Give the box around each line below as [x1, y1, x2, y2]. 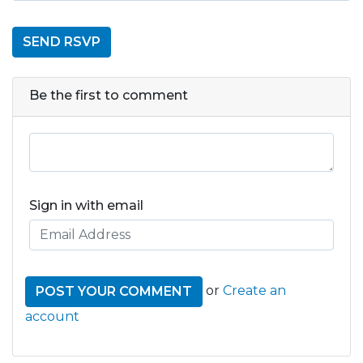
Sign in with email [29, 197, 143, 213]
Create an [223, 282, 286, 298]
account [25, 308, 79, 324]
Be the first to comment [29, 87, 188, 103]
